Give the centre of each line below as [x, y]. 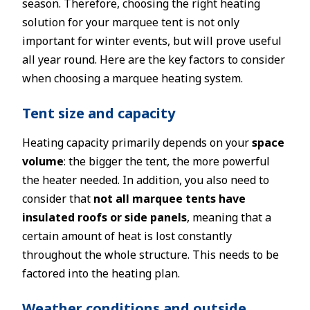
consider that [58, 199]
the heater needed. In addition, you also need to [146, 180]
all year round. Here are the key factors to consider [154, 60]
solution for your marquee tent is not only [131, 22]
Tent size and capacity [99, 113]
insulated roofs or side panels [104, 217]
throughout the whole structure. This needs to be [151, 255]
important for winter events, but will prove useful [152, 41]
